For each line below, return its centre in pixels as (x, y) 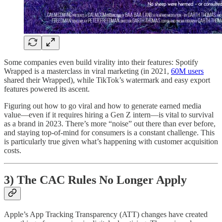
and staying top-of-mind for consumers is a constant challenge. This (109, 132)
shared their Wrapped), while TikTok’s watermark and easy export (107, 80)
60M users (187, 71)
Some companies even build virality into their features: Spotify (101, 62)
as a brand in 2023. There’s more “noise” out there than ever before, (110, 123)
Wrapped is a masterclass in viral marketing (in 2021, (87, 71)
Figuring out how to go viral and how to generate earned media (103, 106)
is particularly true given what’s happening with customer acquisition (111, 141)
